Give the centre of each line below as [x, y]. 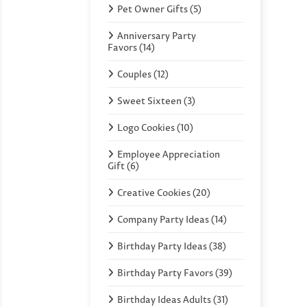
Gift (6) [123, 165]
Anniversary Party [157, 35]
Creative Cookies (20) [164, 192]
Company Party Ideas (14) [172, 219]
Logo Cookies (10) [155, 127]
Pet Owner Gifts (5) [159, 9]
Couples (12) [143, 74]
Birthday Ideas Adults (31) [173, 299]
